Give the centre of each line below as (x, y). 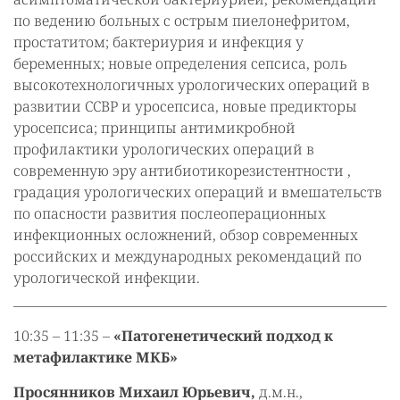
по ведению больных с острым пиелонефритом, (182, 21)
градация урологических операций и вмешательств (198, 192)
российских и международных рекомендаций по (187, 257)
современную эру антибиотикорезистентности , (182, 171)
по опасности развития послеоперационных (170, 214)
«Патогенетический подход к (223, 336)
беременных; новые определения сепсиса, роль (180, 64)
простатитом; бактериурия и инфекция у (158, 42)
